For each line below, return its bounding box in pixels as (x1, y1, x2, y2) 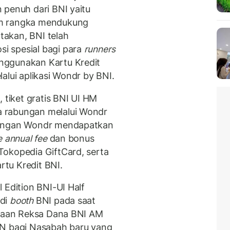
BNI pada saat (33, 195, 96, 206)
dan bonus (47, 132, 94, 144)
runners (84, 44, 116, 55)
